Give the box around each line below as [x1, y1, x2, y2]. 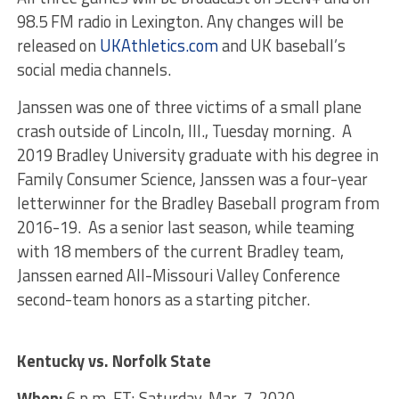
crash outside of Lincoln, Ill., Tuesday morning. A [16, 118, 352, 144]
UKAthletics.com [99, 33, 218, 59]
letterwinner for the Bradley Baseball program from [16, 191, 379, 216]
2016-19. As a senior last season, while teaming [16, 215, 354, 240]
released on [16, 33, 100, 59]
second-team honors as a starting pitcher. [16, 287, 313, 313]
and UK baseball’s [217, 33, 346, 59]
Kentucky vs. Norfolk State [16, 348, 211, 374]
